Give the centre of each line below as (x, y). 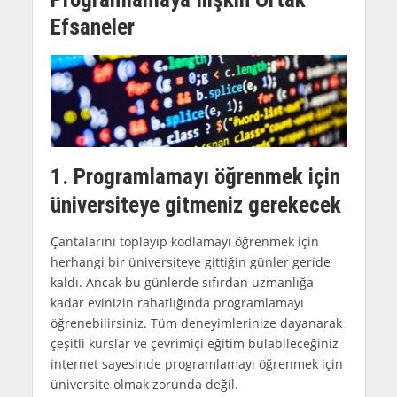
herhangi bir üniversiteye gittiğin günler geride (190, 261)
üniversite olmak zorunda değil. (144, 384)
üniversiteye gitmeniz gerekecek (195, 206)
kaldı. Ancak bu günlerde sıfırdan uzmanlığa (182, 282)
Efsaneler (92, 27)
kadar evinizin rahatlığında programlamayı (177, 302)
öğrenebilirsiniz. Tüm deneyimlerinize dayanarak (196, 323)
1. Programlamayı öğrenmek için (195, 177)
